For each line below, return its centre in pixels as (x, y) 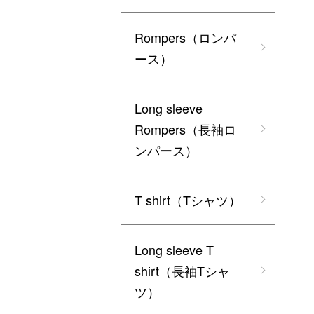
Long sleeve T (174, 250)
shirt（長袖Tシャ (182, 271)
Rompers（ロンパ (185, 37)
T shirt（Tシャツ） (188, 200)
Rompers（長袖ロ (185, 129)
